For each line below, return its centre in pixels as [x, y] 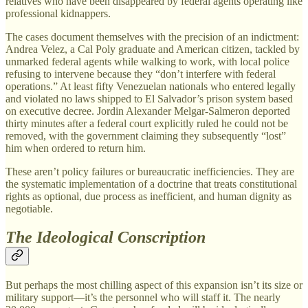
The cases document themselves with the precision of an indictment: [152, 36]
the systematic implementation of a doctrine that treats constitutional [151, 184]
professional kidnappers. [58, 13]
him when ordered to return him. [76, 148]
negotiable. [29, 208]
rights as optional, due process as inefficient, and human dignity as [148, 196]
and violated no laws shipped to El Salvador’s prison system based [149, 98]
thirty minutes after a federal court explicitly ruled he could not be [147, 123]
